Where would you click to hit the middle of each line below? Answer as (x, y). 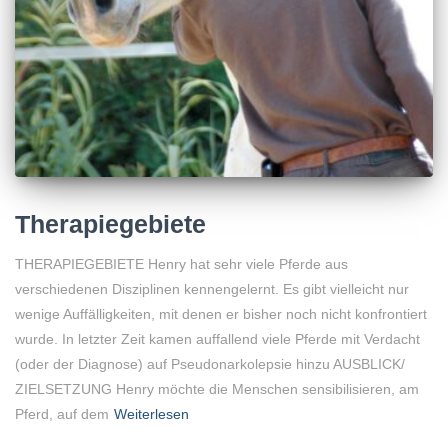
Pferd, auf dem (62, 414)
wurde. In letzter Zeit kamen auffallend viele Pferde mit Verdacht (217, 339)
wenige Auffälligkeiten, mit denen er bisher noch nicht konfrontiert (221, 314)
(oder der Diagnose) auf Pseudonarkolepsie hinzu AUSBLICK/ (210, 364)
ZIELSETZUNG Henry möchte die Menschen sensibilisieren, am (217, 389)
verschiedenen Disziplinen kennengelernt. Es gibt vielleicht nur (212, 289)
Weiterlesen (151, 414)
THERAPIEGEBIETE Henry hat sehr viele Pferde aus (181, 264)
